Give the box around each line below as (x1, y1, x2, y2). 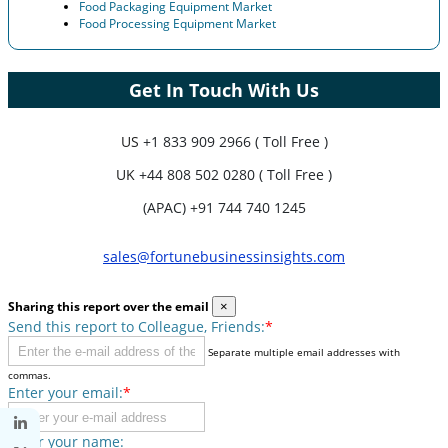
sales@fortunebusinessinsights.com (103, 247, 345, 267)
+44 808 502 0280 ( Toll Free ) (139, 165, 332, 185)
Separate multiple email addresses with (208, 344, 400, 359)
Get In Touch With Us (129, 78, 319, 103)
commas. (8, 368, 51, 383)
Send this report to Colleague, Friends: (8, 317, 265, 337)
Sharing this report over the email (8, 298, 209, 316)
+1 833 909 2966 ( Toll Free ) (142, 132, 328, 152)
